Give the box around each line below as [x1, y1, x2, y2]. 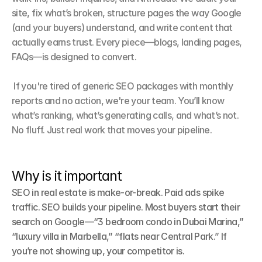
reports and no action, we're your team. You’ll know [12, 95, 225, 106]
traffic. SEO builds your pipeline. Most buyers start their [12, 201, 240, 213]
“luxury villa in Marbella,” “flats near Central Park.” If [12, 230, 227, 242]
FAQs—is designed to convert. [12, 51, 137, 63]
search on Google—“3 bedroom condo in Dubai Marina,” [12, 216, 244, 227]
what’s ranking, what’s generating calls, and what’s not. [12, 109, 239, 121]
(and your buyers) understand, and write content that [12, 22, 233, 33]
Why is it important [12, 168, 122, 184]
